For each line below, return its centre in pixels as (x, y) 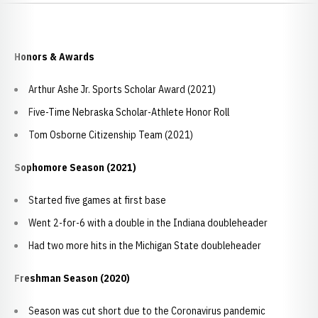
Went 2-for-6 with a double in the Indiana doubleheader (148, 223)
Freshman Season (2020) (72, 278)
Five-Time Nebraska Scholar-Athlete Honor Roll (129, 112)
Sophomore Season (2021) (75, 168)
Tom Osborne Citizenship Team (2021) (111, 135)
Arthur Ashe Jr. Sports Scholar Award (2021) (122, 89)
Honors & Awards (54, 57)
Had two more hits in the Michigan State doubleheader (145, 246)
